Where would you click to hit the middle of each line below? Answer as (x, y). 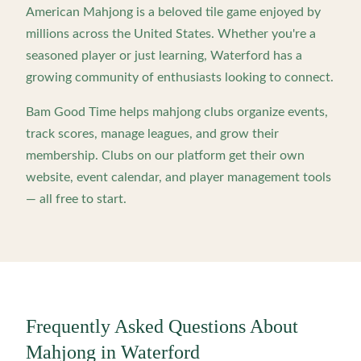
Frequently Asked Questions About (162, 326)
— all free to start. (76, 199)
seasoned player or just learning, (116, 56)
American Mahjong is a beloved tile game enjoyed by (173, 12)
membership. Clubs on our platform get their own (165, 156)
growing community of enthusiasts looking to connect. (180, 77)
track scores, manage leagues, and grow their (152, 134)
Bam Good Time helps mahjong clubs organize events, (177, 112)
